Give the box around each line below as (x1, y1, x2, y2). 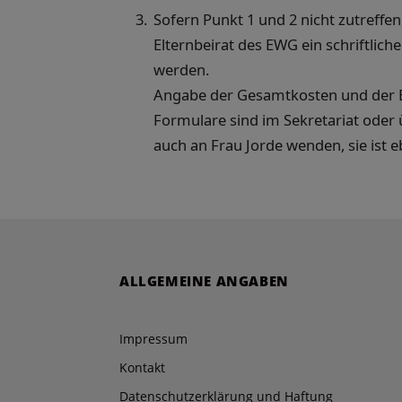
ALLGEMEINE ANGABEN (119, 271, 289, 290)
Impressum (119, 329, 188, 347)
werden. (153, 59, 209, 81)
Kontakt (119, 358, 165, 376)
